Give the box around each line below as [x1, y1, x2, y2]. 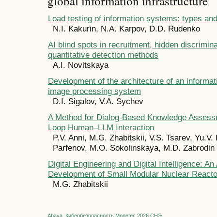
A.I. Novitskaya [53, 60, 108, 70]
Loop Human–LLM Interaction [48, 123, 154, 133]
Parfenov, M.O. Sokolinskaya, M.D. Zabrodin [53, 143, 215, 153]
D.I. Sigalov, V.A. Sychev [53, 96, 143, 107]
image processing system [48, 86, 141, 96]
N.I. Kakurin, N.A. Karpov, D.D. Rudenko [53, 24, 200, 34]
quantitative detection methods [48, 50, 158, 60]
